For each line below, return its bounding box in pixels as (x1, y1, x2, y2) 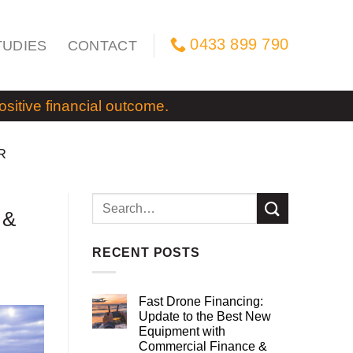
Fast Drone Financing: (139, 294, 263, 308)
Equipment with (139, 324, 225, 338)
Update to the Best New (139, 309, 271, 323)
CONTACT (67, 37, 138, 54)
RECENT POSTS (92, 246, 200, 260)
